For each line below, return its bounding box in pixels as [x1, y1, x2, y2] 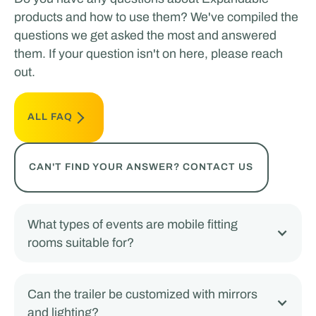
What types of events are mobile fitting [28, 217, 238, 231]
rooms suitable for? [28, 235, 135, 250]
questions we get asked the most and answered [13, 28, 276, 43]
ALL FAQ [28, 111, 73, 123]
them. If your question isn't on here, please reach [13, 47, 283, 61]
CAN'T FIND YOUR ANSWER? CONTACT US [29, 162, 254, 173]
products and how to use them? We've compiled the [13, 10, 298, 25]
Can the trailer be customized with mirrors [28, 286, 258, 301]
